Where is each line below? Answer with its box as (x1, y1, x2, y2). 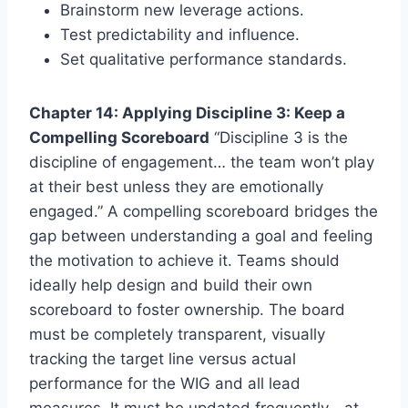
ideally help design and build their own (29, 275, 312, 294)
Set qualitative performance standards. (60, 49, 347, 68)
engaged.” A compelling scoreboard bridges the (29, 201, 378, 220)
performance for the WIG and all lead (29, 373, 301, 393)
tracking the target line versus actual (29, 349, 296, 368)
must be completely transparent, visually (29, 324, 325, 343)
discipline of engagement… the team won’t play (29, 152, 374, 171)
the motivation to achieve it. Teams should (29, 250, 340, 270)
